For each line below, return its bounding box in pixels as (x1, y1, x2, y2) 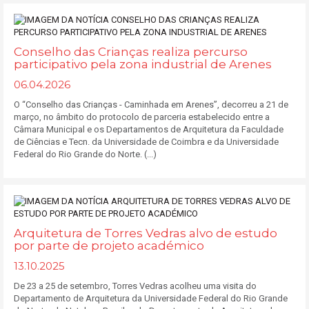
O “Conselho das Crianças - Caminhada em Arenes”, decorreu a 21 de (14, 99, 288, 110)
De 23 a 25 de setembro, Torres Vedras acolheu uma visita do (14, 281, 257, 291)
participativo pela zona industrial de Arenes (14, 57, 272, 71)
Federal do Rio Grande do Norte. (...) (14, 149, 157, 159)
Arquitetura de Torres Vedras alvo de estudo (14, 226, 277, 240)
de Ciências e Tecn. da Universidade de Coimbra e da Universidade (14, 137, 279, 147)
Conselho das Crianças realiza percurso (14, 45, 248, 59)
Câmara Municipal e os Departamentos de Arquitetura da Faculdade (14, 124, 283, 134)
